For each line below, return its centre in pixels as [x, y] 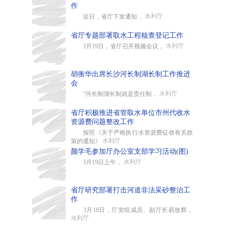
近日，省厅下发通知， [108, 17]
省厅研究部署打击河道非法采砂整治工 [131, 190]
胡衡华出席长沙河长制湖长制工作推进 [131, 74]
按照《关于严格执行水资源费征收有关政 [132, 133]
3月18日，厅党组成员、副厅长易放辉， [132, 210]
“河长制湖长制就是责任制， [115, 94]
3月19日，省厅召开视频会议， [118, 46]
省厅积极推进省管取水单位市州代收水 [131, 113]
